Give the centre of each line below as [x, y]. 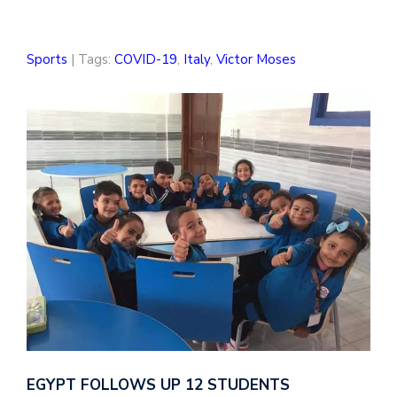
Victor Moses [256, 60]
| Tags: [91, 60]
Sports [47, 60]
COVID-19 [146, 60]
